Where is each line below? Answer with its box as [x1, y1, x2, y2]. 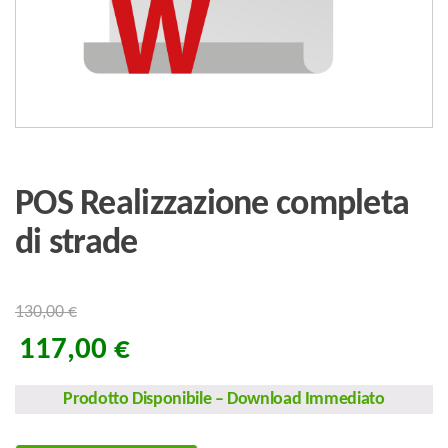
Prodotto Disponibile [63, 390, 215, 409]
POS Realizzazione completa [15, 187, 410, 223]
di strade [15, 226, 138, 262]
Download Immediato [223, 390, 385, 409]
